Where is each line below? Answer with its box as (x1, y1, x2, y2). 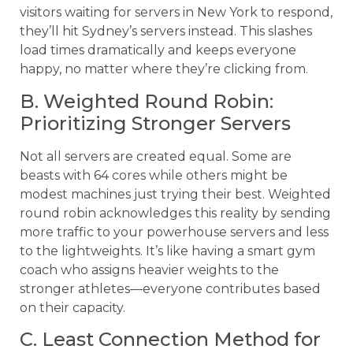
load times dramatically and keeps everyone (20, 43, 296, 58)
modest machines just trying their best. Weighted (20, 186, 331, 202)
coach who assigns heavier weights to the (20, 262, 279, 277)
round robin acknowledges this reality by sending (20, 205, 331, 221)
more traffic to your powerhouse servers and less (20, 224, 329, 240)
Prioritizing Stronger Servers (20, 111, 291, 135)
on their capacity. (20, 299, 125, 315)
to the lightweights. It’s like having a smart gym (20, 243, 315, 258)
